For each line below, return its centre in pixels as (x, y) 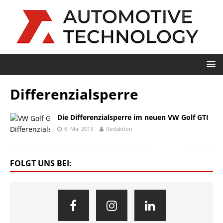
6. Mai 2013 (79, 129)
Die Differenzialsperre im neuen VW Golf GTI (133, 117)
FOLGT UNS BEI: (41, 163)
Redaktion (119, 129)
